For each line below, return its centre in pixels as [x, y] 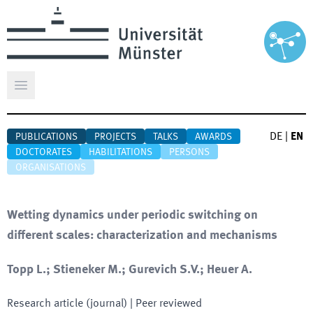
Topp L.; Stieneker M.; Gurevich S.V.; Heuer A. [130, 270]
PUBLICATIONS [46, 137]
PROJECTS [115, 137]
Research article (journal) [67, 304]
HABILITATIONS [121, 152]
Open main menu [61, 93]
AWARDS [213, 137]
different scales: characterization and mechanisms [142, 235]
